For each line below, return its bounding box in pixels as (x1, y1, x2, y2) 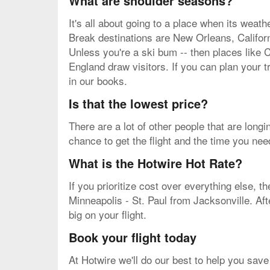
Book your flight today (69, 228, 196, 246)
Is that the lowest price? (69, 94, 208, 112)
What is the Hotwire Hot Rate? (69, 154, 242, 172)
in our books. (69, 72, 127, 88)
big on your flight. (69, 206, 146, 222)
